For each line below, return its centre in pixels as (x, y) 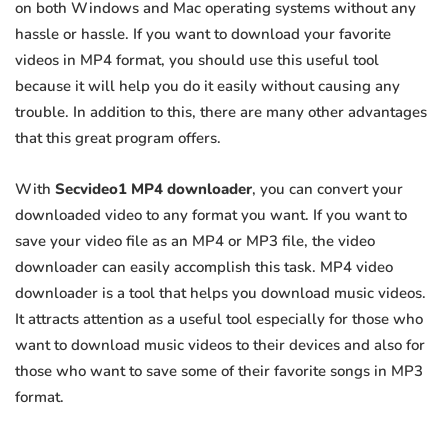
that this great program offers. (118, 138)
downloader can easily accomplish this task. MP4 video (204, 267)
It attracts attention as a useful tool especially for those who (219, 319)
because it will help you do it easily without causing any (207, 86)
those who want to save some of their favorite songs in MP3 (219, 371)
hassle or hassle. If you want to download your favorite (203, 34)
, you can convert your (327, 189)
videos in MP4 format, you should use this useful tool (197, 60)
